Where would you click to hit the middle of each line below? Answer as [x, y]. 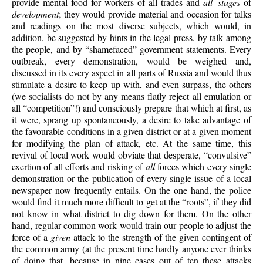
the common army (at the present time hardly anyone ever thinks [131, 248]
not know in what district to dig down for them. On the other [131, 213]
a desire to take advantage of [196, 119]
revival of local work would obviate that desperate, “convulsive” [131, 154]
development [36, 14]
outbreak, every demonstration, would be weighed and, [131, 60]
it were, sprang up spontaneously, [77, 119]
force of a [31, 237]
